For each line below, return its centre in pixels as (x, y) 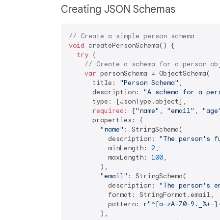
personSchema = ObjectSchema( (153, 73)
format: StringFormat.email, (141, 195)
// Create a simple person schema (132, 36)
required (108, 111)
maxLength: (110, 157)
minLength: (110, 148)
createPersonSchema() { (130, 45)
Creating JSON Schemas (119, 9)
